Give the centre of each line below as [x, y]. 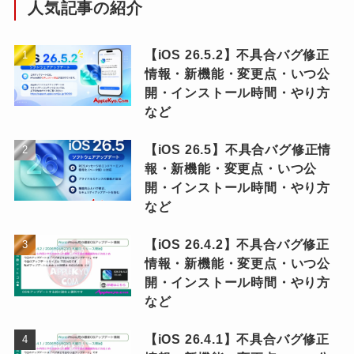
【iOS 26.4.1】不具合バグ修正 [237, 339]
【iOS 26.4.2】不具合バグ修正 [237, 244]
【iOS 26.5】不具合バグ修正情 [238, 149]
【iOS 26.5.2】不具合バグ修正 [237, 54]
